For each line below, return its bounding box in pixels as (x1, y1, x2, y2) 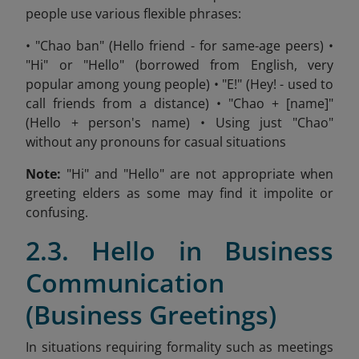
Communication (26, 265, 224, 301)
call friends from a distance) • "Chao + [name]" (26, 95, 333, 113)
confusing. (26, 204, 88, 222)
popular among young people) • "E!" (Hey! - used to (26, 75, 333, 94)
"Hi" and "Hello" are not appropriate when (61, 165, 333, 184)
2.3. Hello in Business (26, 233, 333, 268)
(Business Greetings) (26, 297, 276, 333)
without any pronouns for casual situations (26, 133, 286, 151)
